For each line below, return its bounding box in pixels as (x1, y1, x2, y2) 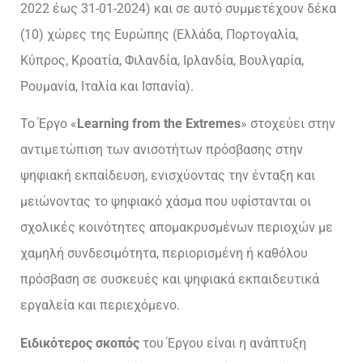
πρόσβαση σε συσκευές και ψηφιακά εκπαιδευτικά (20, 271, 319, 288)
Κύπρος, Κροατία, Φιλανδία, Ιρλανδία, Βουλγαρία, (20, 52, 304, 68)
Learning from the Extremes (77, 116, 241, 132)
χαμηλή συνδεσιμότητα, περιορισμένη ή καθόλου (20, 246, 308, 262)
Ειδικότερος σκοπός (20, 335, 143, 351)
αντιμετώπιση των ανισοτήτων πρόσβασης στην (20, 142, 303, 158)
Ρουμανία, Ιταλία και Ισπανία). (20, 78, 194, 94)
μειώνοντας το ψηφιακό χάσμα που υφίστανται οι (20, 194, 311, 210)
